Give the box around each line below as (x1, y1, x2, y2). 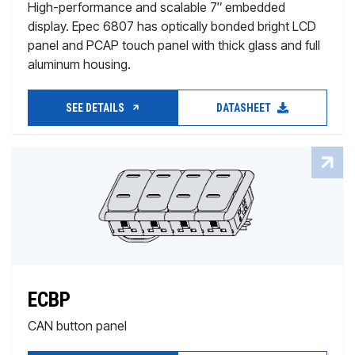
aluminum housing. (28, 56, 131, 73)
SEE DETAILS (65, 101, 127, 115)
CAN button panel (28, 318, 127, 334)
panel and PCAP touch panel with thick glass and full (28, 37, 320, 54)
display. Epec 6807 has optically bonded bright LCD (28, 18, 316, 35)
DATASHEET (216, 101, 273, 115)
